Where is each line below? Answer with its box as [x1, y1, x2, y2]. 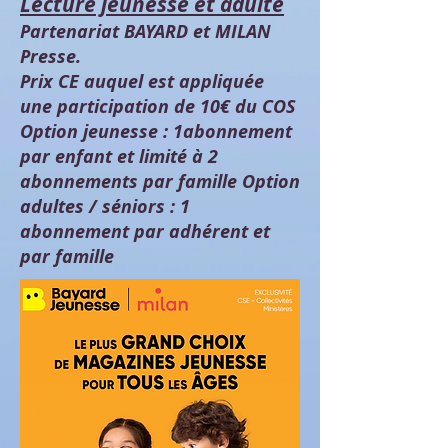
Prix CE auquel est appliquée [20, 69, 264, 94]
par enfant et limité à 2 [20, 144, 218, 169]
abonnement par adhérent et [20, 219, 270, 244]
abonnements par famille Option [20, 169, 300, 194]
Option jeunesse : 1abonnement [20, 119, 292, 144]
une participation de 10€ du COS [20, 94, 296, 119]
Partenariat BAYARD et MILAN [20, 19, 271, 44]
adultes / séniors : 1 [20, 194, 190, 219]
